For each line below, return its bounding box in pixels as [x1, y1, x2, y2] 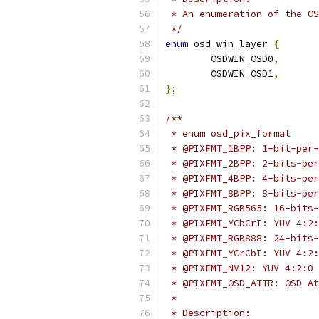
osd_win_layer [188, 38, 273, 50]
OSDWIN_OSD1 [211, 68, 273, 80]
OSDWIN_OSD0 [211, 53, 273, 65]
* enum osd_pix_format [165, 127, 291, 140]
